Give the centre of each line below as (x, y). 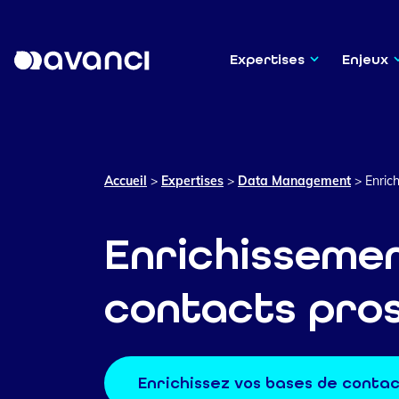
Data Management (294, 181)
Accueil (126, 181)
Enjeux (366, 59)
